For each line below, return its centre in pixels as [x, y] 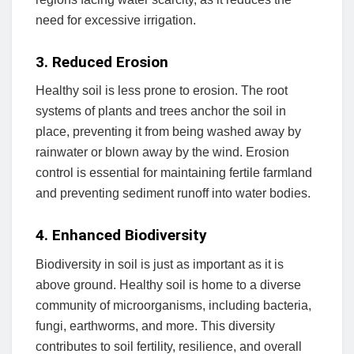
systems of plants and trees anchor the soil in [161, 111]
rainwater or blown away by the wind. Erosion [162, 153]
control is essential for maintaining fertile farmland [174, 173]
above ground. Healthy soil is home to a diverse [168, 284]
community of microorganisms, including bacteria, [173, 305]
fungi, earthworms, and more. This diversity [155, 326]
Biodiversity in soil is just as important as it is [160, 264]
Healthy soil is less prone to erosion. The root [162, 91]
